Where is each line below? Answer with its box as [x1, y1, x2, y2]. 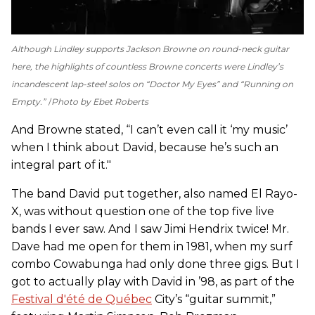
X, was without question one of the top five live [11, 205, 274, 219]
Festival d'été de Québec [11, 292, 152, 307]
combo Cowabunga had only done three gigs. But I [11, 257, 300, 271]
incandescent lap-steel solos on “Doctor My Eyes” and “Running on [11, 79, 293, 90]
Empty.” [11, 96, 46, 108]
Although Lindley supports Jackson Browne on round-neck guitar [11, 44, 289, 55]
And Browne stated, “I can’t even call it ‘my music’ [11, 123, 288, 137]
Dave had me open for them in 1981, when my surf [11, 240, 292, 254]
